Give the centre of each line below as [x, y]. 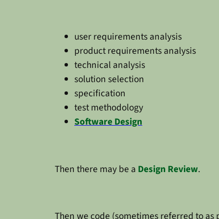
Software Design [108, 122]
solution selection [109, 79]
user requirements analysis [128, 37]
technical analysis [110, 65]
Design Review [168, 169]
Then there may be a [96, 169]
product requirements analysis [135, 51]
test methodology [109, 108]
